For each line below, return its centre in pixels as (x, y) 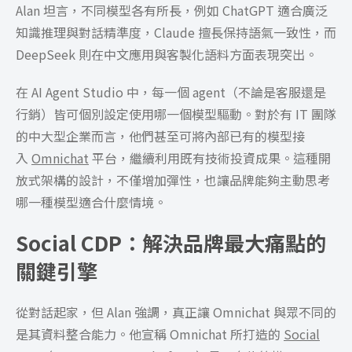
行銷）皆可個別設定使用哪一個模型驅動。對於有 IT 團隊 (176, 114)
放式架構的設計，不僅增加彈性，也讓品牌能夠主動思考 (173, 180)
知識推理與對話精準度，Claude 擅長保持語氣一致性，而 (176, 32)
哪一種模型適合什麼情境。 (91, 202)
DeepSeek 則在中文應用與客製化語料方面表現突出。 (167, 54)
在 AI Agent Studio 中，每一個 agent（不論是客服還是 (171, 92)
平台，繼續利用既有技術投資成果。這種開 (210, 158)
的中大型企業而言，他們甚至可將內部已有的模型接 (160, 136)
